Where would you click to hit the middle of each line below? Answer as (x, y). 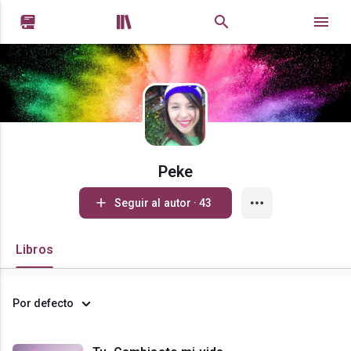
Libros (34, 250)
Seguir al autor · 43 (203, 203)
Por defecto (43, 303)
